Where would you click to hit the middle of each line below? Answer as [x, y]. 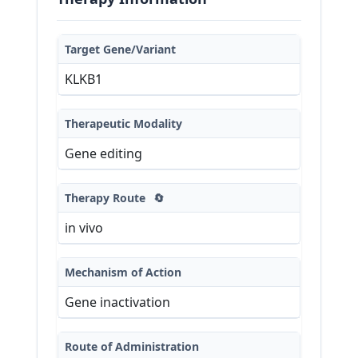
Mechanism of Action [123, 272]
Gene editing [103, 153]
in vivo [84, 227]
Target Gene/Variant [120, 49]
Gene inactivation [117, 302]
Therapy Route [107, 197]
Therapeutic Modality [123, 123]
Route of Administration [132, 346]
